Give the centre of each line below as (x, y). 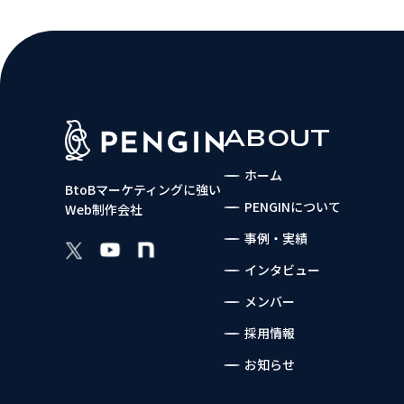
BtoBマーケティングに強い (143, 190)
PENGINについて (293, 207)
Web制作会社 (104, 210)
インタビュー (282, 270)
